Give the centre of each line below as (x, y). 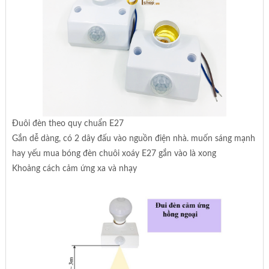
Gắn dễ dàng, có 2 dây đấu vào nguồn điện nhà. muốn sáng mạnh (133, 139)
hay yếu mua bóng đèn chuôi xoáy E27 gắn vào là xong (114, 154)
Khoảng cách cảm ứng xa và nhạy (74, 169)
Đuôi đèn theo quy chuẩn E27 (68, 124)
